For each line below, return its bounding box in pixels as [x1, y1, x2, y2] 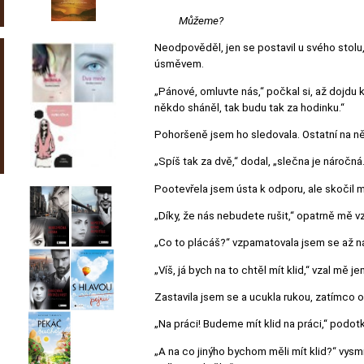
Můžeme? [179, 15, 223, 28]
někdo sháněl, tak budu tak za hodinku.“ [154, 101, 344, 114]
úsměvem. [154, 58, 204, 71]
